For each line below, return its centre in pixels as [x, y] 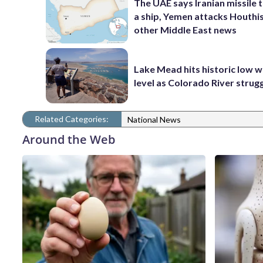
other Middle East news [186, 29]
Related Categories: [72, 119]
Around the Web [69, 139]
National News [154, 120]
